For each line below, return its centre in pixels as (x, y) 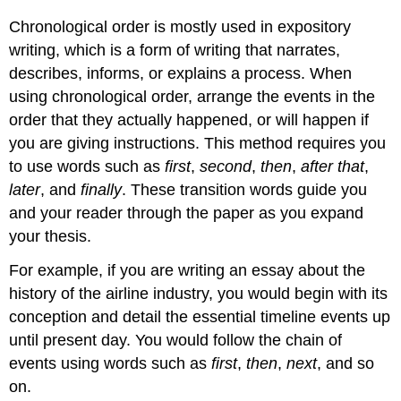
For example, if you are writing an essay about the (188, 271)
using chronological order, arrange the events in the (192, 96)
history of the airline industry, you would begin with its (199, 294)
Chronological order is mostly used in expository (180, 26)
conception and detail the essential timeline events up (200, 317)
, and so (346, 364)
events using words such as (111, 364)
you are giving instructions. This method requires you (198, 143)
